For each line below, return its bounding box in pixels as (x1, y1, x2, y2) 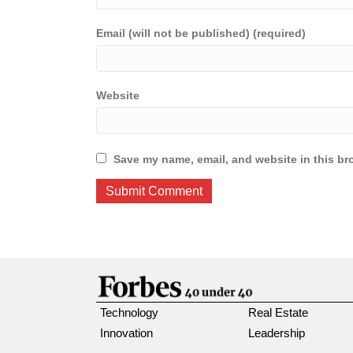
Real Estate (248, 306, 309, 320)
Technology (100, 305, 158, 319)
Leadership (248, 326, 306, 340)
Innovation (100, 325, 153, 340)
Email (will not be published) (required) (96, 26, 306, 39)
